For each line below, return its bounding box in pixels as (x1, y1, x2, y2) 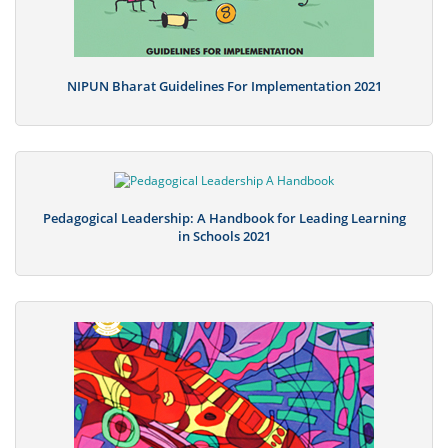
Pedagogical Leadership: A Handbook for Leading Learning (42, 209, 406, 228)
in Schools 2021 (177, 227, 271, 246)
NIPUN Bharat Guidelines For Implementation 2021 (66, 77, 382, 96)
